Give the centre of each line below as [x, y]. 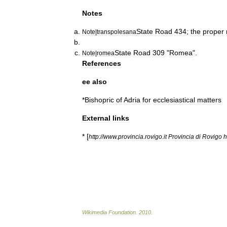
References [102, 63]
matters [209, 100]
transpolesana [117, 32]
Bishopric [99, 100]
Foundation [122, 212]
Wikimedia [94, 212]
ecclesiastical [174, 100]
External [96, 118]
